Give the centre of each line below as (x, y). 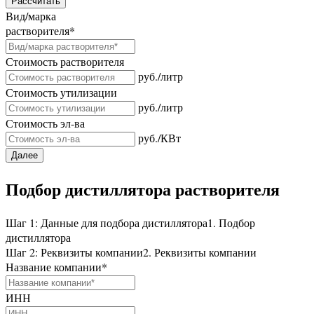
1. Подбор (231, 223)
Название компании (54, 267)
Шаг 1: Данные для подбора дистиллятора (107, 223)
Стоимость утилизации (61, 93)
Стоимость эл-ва (45, 123)
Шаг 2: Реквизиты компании (74, 252)
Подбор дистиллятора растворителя (143, 189)
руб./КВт (159, 138)
